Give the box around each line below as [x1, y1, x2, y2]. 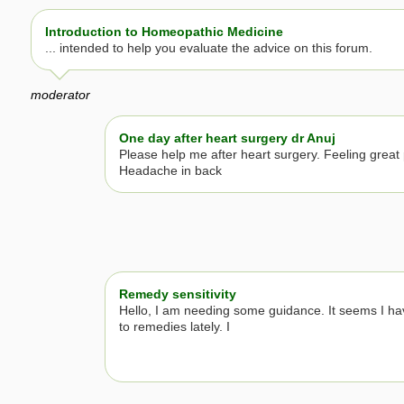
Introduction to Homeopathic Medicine [45, 23, 283, 39]
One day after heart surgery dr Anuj [119, 130, 335, 145]
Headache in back [119, 162, 222, 178]
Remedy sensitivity [119, 287, 236, 302]
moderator [31, 87, 90, 102]
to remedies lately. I [119, 319, 230, 335]
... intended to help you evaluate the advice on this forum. [45, 40, 372, 55]
